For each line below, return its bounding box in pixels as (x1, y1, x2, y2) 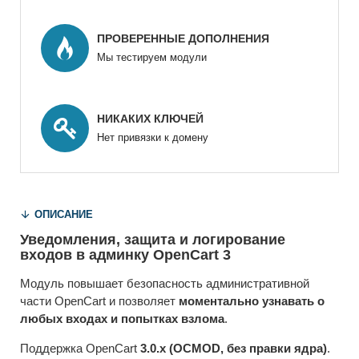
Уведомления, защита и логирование (20, 231, 285, 248)
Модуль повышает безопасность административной (20, 276, 309, 290)
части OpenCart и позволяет (20, 293, 179, 308)
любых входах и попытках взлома (20, 311, 224, 325)
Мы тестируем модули (97, 51, 207, 64)
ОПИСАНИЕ (34, 208, 93, 220)
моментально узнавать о (179, 293, 325, 308)
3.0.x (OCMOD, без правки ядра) (140, 341, 327, 355)
